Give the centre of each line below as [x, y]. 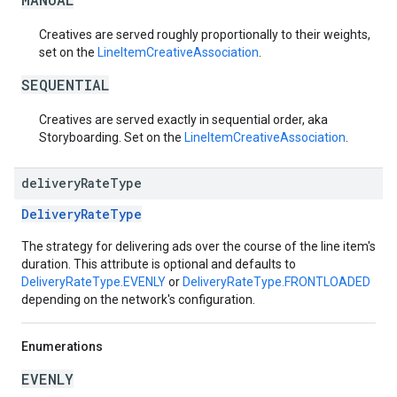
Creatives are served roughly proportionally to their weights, [205, 35]
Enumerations [62, 346]
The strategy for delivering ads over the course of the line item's [198, 246]
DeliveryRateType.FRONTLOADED [276, 282]
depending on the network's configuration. [138, 300]
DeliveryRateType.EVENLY [93, 282]
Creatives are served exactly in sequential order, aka [183, 120]
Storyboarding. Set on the [112, 137]
